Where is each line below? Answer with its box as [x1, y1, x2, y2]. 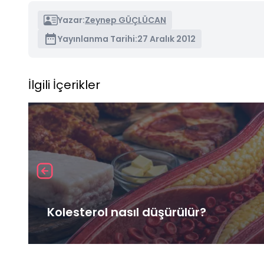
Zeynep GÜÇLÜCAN [85, 14, 166, 26]
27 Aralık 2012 [137, 32, 196, 45]
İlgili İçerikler [28, 76, 100, 93]
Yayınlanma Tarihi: [58, 32, 137, 45]
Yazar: [58, 14, 85, 26]
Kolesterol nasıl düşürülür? [47, 203, 206, 220]
